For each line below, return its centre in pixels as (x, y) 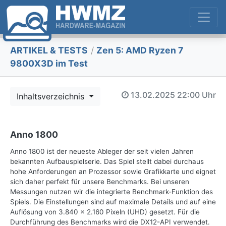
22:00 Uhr (196, 95)
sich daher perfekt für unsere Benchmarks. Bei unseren (100, 182)
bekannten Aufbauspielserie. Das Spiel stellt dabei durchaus (107, 162)
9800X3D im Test (49, 64)
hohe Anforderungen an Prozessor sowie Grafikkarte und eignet (113, 172)
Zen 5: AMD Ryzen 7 (139, 50)
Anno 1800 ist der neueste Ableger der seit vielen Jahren (102, 152)
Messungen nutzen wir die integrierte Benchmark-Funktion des (111, 192)
